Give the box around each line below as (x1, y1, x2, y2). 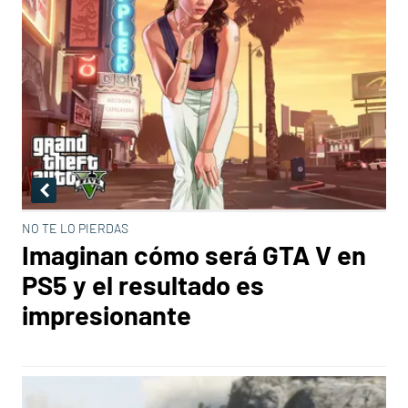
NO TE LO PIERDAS (22, 220, 128, 236)
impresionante (22, 299, 191, 331)
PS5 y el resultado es (22, 269, 264, 301)
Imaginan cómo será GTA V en (22, 239, 366, 270)
